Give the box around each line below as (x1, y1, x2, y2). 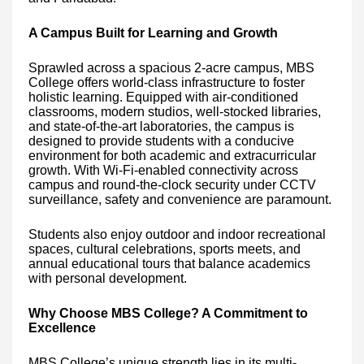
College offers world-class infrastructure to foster (28, 75, 305, 89)
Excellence (28, 320, 96, 335)
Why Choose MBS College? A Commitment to (28, 305, 308, 320)
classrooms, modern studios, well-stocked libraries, (28, 104, 321, 119)
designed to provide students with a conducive (28, 133, 294, 148)
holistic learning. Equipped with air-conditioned (28, 89, 298, 104)
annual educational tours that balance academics (28, 256, 310, 271)
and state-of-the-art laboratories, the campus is (28, 119, 294, 133)
